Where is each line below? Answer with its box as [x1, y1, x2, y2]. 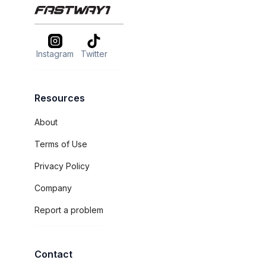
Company [34, 183, 72, 194]
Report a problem [34, 205, 103, 216]
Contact [34, 248, 72, 261]
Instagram [36, 49, 74, 59]
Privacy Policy [34, 161, 90, 172]
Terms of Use [34, 139, 87, 150]
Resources [34, 92, 85, 104]
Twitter [80, 49, 107, 59]
